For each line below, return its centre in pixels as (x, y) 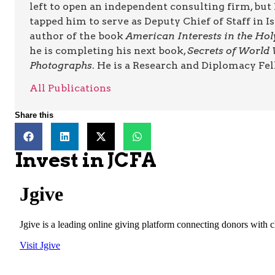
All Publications (70, 88)
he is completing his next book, (108, 51)
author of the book (78, 36)
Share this (34, 115)
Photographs (61, 66)
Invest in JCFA (86, 160)
